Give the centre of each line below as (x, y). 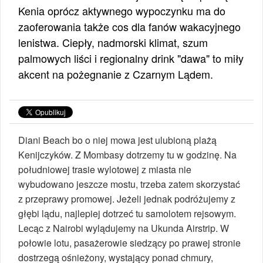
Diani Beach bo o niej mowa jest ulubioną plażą (117, 140)
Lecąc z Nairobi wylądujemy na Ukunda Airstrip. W (124, 228)
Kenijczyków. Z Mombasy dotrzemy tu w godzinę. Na (127, 154)
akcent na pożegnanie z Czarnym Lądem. (116, 74)
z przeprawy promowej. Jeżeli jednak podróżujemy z (127, 198)
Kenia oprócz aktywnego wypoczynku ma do (122, 10)
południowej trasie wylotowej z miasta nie (105, 169)
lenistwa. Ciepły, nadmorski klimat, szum (113, 42)
